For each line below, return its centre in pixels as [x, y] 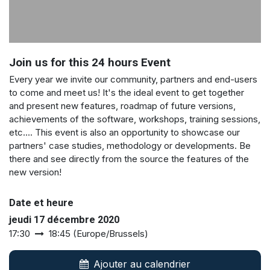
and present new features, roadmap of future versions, [122, 105]
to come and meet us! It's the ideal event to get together [127, 92]
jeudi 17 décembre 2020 [64, 219]
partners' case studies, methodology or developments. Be [130, 145]
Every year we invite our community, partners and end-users [133, 79]
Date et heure [41, 202]
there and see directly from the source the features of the [129, 159]
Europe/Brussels [111, 233]
